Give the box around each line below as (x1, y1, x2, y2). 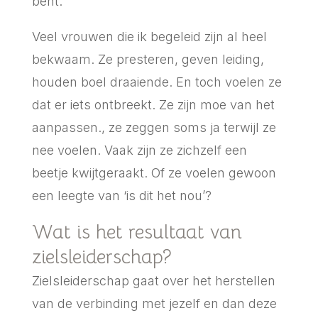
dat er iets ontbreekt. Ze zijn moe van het (31, 97, 275, 112)
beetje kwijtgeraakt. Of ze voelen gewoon (31, 165, 276, 180)
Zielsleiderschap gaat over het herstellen (31, 273, 275, 288)
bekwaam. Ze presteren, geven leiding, (31, 51, 264, 67)
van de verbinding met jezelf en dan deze (31, 295, 277, 311)
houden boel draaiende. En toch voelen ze (31, 74, 282, 89)
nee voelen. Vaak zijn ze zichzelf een (31, 142, 247, 158)
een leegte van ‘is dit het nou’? (31, 187, 215, 203)
